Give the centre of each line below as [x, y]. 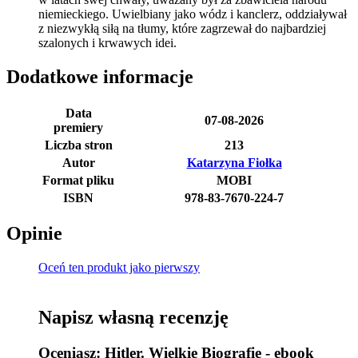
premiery [78, 127]
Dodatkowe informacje [100, 76]
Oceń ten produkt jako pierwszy [119, 268]
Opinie [34, 234]
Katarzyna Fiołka [234, 162]
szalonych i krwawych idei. [107, 42]
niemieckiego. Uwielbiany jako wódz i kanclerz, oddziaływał [193, 14]
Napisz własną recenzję [133, 318]
